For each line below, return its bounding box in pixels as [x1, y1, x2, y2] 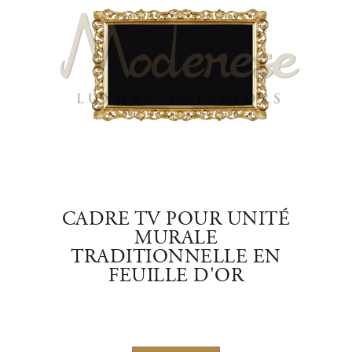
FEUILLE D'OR [108, 267, 244, 288]
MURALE [134, 229, 218, 250]
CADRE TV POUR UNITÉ [61, 211, 291, 231]
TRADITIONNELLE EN [71, 248, 281, 269]
